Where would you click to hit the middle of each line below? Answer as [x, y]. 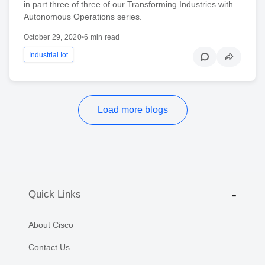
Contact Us [49, 247]
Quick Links [55, 195]
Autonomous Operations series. [83, 16]
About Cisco [51, 224]
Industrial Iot [49, 55]
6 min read [102, 37]
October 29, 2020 [53, 37]
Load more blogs [132, 109]
